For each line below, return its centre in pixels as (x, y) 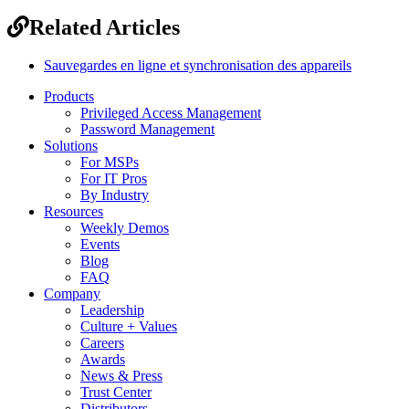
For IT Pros (114, 179)
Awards (103, 360)
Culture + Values (129, 327)
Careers (102, 343)
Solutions (71, 146)
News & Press (121, 376)
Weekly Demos (125, 228)
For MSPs (110, 163)
